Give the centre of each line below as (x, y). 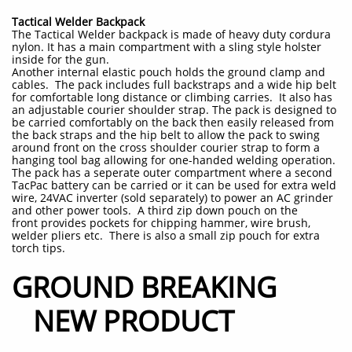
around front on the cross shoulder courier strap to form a (166, 147)
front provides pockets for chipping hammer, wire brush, (161, 223)
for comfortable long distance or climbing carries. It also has (172, 97)
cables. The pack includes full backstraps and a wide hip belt (174, 84)
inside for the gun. (60, 59)
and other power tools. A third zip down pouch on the (155, 210)
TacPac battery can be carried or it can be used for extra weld (174, 185)
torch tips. (38, 248)
